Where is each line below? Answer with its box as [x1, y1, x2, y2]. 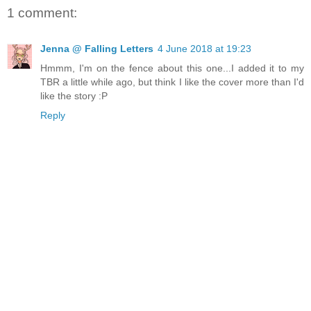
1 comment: [7, 5, 77, 20]
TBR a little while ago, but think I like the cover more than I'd [40, 76, 304, 88]
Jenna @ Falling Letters [40, 43, 153, 55]
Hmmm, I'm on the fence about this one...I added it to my [40, 62, 304, 74]
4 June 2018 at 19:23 [158, 43, 251, 55]
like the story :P [40, 90, 108, 102]
